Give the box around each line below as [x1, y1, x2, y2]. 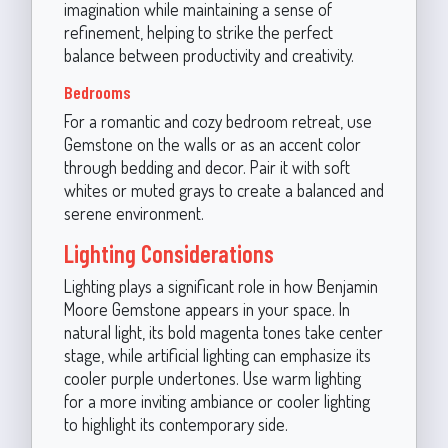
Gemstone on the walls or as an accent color [63, 132, 361, 155]
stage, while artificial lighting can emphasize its [63, 343, 371, 366]
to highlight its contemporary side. [63, 412, 288, 435]
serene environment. [63, 201, 204, 224]
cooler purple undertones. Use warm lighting [63, 366, 361, 389]
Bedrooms [63, 80, 131, 103]
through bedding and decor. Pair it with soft [63, 155, 350, 178]
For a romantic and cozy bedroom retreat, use [63, 109, 372, 132]
